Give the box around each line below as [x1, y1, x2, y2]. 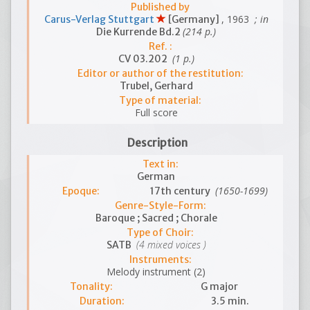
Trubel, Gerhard [119, 80, 193, 92]
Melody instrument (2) [107, 265, 206, 278]
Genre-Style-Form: [114, 199, 206, 212]
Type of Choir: [127, 226, 194, 239]
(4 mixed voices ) [133, 238, 206, 251]
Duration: [80, 295, 125, 307]
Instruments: [129, 253, 192, 266]
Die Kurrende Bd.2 [96, 26, 183, 38]
